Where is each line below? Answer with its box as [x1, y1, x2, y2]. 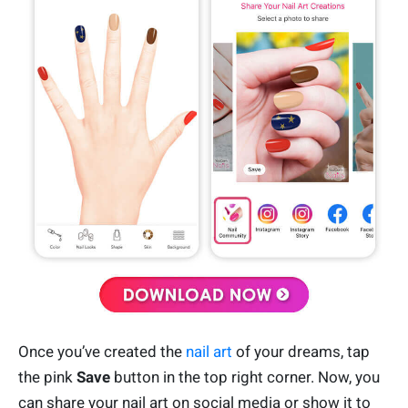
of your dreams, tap [232, 342, 370, 361]
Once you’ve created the [18, 342, 186, 361]
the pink [18, 367, 73, 386]
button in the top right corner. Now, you [110, 367, 380, 386]
